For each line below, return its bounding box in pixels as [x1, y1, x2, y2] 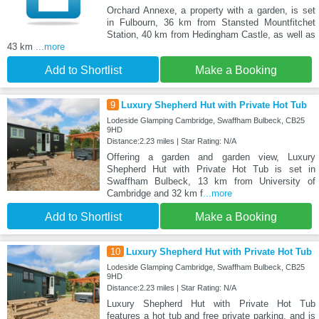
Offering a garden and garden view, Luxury [106, 152, 315, 163]
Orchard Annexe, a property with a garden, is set [106, 5, 315, 16]
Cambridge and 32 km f [106, 188, 203, 199]
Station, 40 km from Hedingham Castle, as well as [106, 29, 315, 41]
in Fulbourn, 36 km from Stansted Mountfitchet [106, 17, 315, 28]
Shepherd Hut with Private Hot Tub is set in [106, 164, 315, 175]
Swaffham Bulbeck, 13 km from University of [106, 176, 315, 187]
